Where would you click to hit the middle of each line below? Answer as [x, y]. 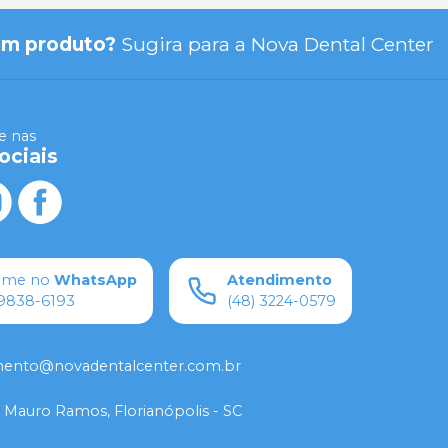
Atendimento [279, 279]
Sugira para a [183, 43]
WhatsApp [95, 279]
